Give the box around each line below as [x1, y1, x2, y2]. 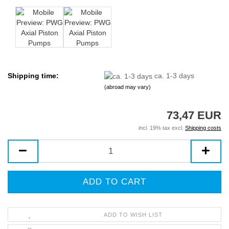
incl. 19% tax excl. [139, 125, 185, 131]
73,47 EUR [167, 109, 221, 122]
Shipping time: [8, 71, 59, 80]
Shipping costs [185, 125, 221, 131]
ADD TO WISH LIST [104, 212, 163, 218]
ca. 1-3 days [154, 71, 195, 80]
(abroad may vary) [104, 83, 151, 90]
